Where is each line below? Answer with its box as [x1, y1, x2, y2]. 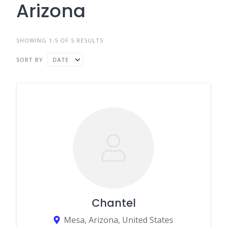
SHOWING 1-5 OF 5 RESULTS [16, 36, 103, 44]
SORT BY [16, 55, 43, 63]
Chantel [91, 196, 136, 210]
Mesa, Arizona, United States [64, 214, 173, 225]
